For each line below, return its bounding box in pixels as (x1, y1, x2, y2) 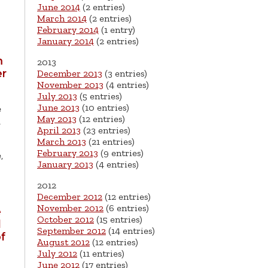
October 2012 (37, 214, 94, 226)
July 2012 (37, 248, 77, 260)
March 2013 (37, 136, 86, 148)
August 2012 (37, 236, 90, 248)
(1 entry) (99, 24, 135, 36)
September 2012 (37, 225, 106, 237)
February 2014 (37, 24, 99, 36)
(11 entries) (77, 248, 124, 260)
